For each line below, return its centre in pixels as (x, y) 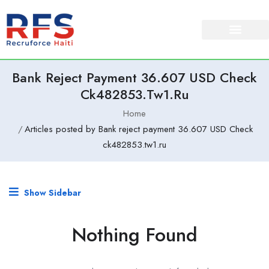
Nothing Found (134, 235)
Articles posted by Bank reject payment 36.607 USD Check (139, 129)
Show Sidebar (51, 193)
